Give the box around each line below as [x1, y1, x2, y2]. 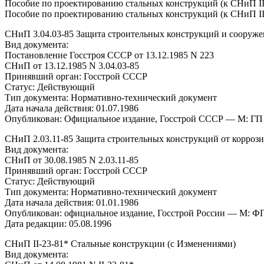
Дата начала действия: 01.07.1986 [5, 103, 138, 113]
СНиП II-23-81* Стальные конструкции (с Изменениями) [5, 238, 236, 249]
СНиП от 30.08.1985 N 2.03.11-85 [5, 154, 138, 165]
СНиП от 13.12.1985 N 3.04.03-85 [5, 60, 139, 71]
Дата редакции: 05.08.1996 [5, 218, 111, 229]
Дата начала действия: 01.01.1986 [5, 197, 138, 207]
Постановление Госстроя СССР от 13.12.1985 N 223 [5, 49, 214, 60]
